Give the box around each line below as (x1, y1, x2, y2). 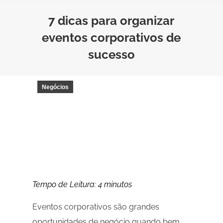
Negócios (41, 84, 69, 91)
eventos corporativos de (42, 30, 181, 45)
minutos (104, 180, 132, 190)
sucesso (88, 47, 135, 62)
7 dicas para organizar (48, 13, 175, 28)
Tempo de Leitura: (32, 180, 98, 190)
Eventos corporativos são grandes (32, 202, 159, 212)
